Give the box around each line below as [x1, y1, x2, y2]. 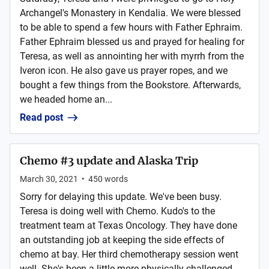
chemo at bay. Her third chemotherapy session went [20, 249, 238, 260]
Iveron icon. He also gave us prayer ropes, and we [20, 65, 228, 76]
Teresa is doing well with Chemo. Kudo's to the [20, 205, 215, 217]
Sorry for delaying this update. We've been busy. [20, 191, 222, 202]
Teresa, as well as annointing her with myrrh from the [20, 50, 244, 62]
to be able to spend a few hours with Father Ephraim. [20, 22, 243, 33]
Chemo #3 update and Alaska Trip [20, 154, 198, 168]
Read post [20, 112, 63, 123]
